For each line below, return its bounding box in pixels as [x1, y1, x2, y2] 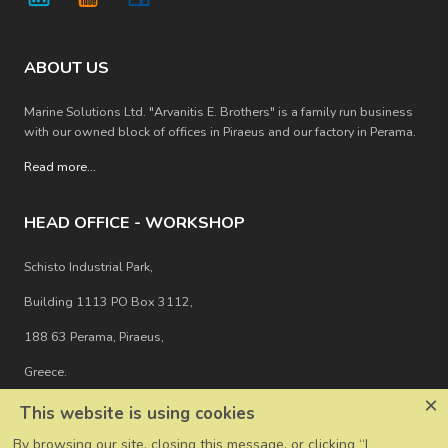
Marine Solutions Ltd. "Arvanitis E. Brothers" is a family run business [24, 103, 413, 121]
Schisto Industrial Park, [24, 258, 153, 276]
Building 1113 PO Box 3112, [24, 293, 193, 311]
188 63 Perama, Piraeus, [24, 328, 164, 346]
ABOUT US [24, 56, 109, 80]
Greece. [24, 363, 67, 381]
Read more [24, 158, 87, 176]
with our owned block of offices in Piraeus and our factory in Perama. [24, 123, 416, 141]
